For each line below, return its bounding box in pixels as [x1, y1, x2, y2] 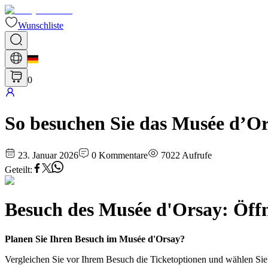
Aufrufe [182, 150, 212, 160]
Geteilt [5, 164, 30, 175]
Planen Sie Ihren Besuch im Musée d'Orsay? [5, 233, 185, 244]
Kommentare [99, 150, 148, 160]
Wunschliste [18, 20, 63, 31]
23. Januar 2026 [18, 150, 78, 160]
